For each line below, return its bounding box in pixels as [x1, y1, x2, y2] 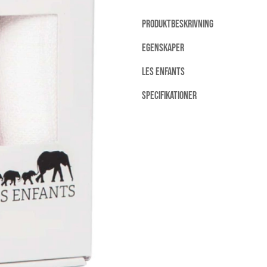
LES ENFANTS [142, 66, 185, 79]
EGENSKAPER [142, 42, 184, 55]
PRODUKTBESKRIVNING [142, 18, 213, 31]
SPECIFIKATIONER [142, 89, 197, 103]
